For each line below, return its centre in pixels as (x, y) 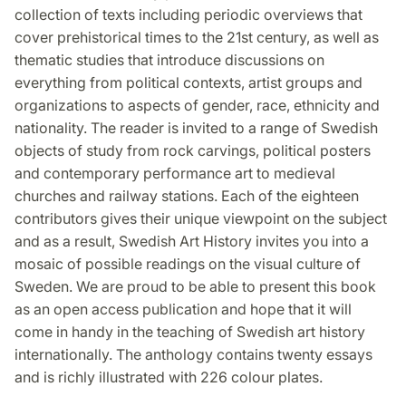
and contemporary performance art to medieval (175, 173)
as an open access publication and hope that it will (183, 309)
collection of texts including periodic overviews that (188, 14)
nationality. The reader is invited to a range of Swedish (196, 127)
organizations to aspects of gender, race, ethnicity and (197, 105)
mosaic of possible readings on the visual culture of (188, 263)
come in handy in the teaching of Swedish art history (190, 331)
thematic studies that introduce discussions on (169, 59)
